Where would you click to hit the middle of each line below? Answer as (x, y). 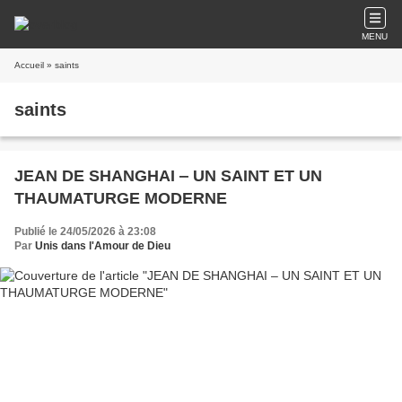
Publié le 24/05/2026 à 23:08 (85, 232)
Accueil (29, 65)
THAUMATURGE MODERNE (121, 198)
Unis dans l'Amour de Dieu (103, 246)
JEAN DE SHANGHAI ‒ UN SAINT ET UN (168, 176)
